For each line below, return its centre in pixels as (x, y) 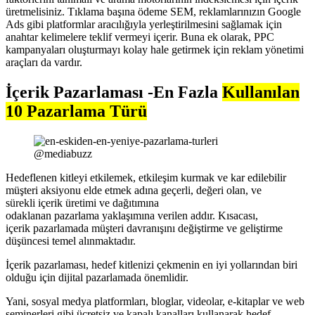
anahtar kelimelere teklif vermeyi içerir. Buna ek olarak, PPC (140, 37)
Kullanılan (261, 92)
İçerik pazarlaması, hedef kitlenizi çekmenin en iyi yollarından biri (152, 264)
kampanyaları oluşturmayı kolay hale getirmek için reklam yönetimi (155, 49)
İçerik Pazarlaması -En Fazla (114, 92)
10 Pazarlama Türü (76, 111)
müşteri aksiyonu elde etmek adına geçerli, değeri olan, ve (134, 190)
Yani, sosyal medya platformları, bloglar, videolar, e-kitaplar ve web (155, 301)
